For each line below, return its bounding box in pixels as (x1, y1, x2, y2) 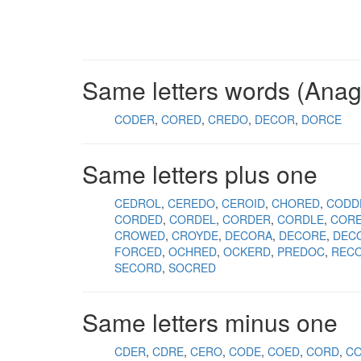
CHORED (272, 195, 320, 211)
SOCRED (168, 259, 216, 276)
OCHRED (168, 243, 217, 259)
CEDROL (114, 195, 161, 211)
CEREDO (168, 195, 215, 211)
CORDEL (169, 211, 216, 227)
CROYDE (172, 227, 218, 243)
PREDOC (277, 243, 325, 259)
